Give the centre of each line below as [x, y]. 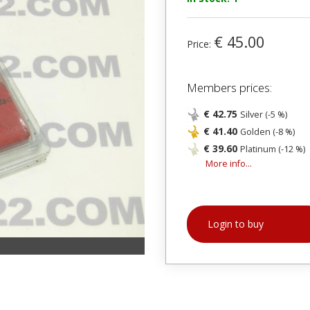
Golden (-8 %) [267, 132]
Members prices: [229, 88]
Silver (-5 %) [264, 115]
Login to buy [236, 224]
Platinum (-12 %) [273, 149]
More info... [229, 164]
